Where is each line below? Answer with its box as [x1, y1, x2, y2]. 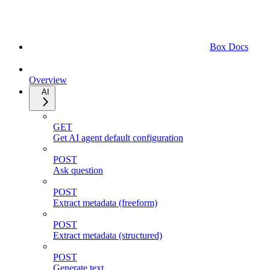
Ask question [53, 165, 103, 175]
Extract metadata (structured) [53, 230, 162, 240]
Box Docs [210, 41, 248, 52]
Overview [29, 74, 67, 85]
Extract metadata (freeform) [53, 197, 157, 208]
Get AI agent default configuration [53, 132, 183, 143]
